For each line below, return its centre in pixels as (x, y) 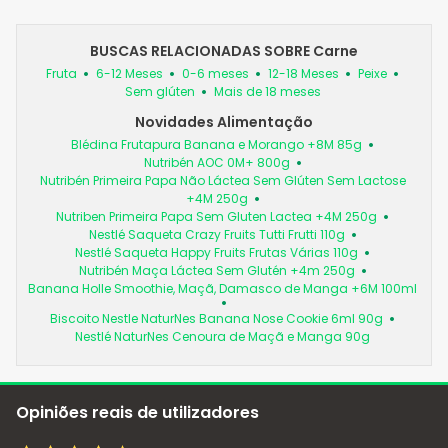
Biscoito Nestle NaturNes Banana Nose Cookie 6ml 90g (216, 318)
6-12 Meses (129, 73)
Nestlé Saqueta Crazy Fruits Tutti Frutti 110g (216, 234)
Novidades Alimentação (224, 121)
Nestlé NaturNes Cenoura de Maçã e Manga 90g (222, 336)
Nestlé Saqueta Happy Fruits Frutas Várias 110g (216, 252)
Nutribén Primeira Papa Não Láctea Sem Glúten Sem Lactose (222, 180)
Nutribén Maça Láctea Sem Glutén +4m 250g (216, 270)
